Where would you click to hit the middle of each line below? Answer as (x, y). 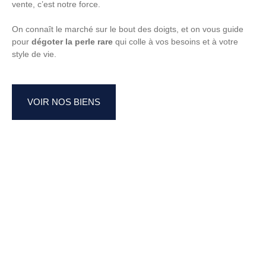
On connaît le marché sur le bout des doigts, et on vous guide (128, 29)
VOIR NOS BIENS (64, 102)
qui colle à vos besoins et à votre (175, 41)
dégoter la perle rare (72, 41)
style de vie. (34, 54)
